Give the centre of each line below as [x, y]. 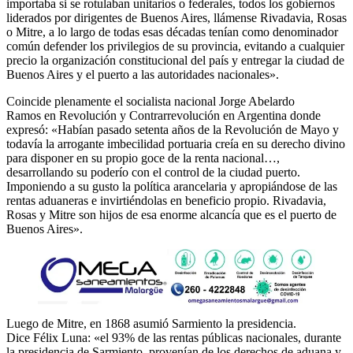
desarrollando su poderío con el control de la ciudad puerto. [153, 173]
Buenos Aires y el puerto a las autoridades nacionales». [143, 75]
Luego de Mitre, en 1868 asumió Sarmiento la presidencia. [151, 323]
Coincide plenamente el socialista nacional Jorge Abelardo [150, 102]
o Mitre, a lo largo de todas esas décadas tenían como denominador [172, 32]
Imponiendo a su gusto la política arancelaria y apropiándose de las [172, 187]
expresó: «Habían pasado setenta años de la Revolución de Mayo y [173, 130]
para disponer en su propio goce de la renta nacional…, [143, 158]
